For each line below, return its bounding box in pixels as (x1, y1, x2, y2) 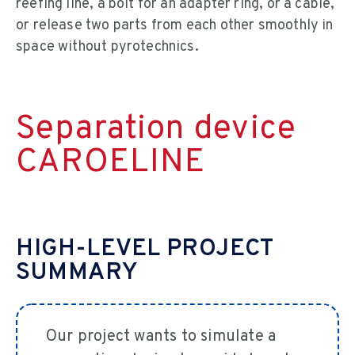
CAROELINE (16, 142, 206, 185)
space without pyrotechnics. (16, 38, 199, 57)
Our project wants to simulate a (46, 326, 277, 347)
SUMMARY (16, 258, 139, 288)
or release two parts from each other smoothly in (16, 17, 334, 36)
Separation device (16, 109, 297, 151)
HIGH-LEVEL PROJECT (16, 235, 274, 265)
